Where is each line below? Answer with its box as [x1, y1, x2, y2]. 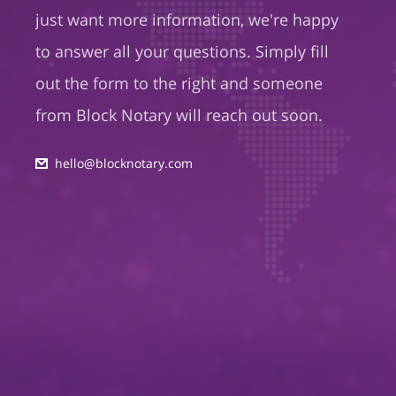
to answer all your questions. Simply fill [35, 41, 329, 62]
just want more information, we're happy [35, 9, 339, 30]
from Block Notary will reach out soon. [35, 104, 323, 126]
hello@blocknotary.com [55, 155, 193, 171]
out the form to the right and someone [35, 72, 323, 94]
